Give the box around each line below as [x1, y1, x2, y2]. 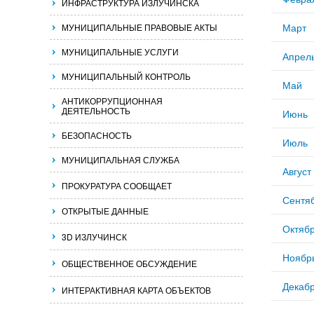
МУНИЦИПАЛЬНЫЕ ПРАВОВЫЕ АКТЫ [62, 21, 217, 33]
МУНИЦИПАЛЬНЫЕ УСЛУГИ [62, 46, 179, 57]
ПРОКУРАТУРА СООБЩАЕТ [62, 179, 172, 191]
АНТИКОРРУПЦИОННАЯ [62, 95, 163, 107]
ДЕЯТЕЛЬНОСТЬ [62, 104, 130, 116]
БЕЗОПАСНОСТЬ [62, 129, 132, 141]
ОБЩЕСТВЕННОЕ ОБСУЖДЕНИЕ [62, 257, 197, 269]
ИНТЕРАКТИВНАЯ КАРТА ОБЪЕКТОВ [62, 284, 211, 296]
